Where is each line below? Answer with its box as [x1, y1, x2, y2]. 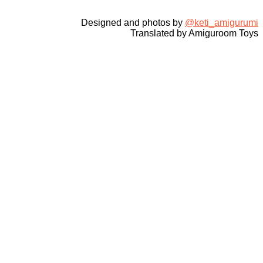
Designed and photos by [81, 17, 185, 28]
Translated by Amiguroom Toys [130, 28, 258, 38]
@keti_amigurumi [185, 17, 258, 28]
